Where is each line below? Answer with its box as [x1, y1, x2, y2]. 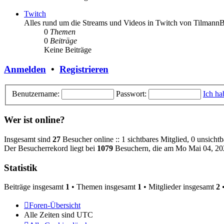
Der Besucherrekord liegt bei [4, 143, 97, 152]
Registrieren [59, 64, 108, 75]
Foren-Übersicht [29, 201, 80, 210]
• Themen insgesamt [69, 182, 137, 191]
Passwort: [116, 89, 146, 98]
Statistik [4, 162, 37, 173]
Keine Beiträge [44, 45, 91, 54]
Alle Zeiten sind [24, 210, 76, 219]
